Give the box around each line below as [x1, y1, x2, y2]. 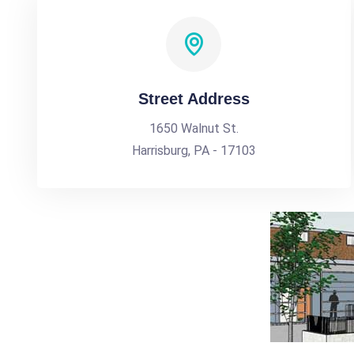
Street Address [137, 90, 250, 107]
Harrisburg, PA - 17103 [131, 143, 256, 158]
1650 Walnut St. [149, 121, 239, 136]
